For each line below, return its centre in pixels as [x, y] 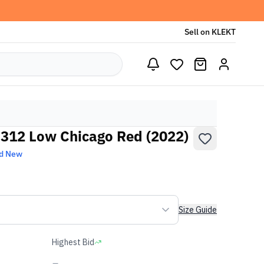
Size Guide [198, 210]
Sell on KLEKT [210, 32]
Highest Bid [73, 242]
